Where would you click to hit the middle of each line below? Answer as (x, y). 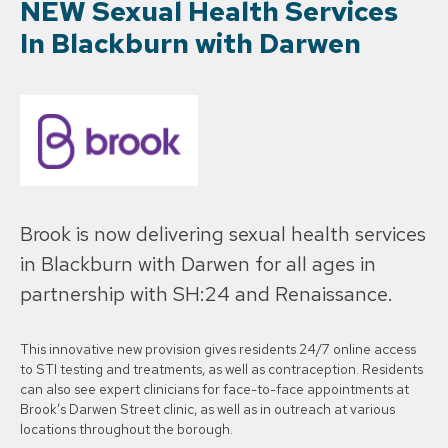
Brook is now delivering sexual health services (223, 234)
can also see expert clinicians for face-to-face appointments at (214, 389)
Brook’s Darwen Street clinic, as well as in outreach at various (207, 409)
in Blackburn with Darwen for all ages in (198, 264)
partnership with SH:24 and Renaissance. (206, 294)
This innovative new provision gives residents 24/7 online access (218, 349)
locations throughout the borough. (126, 429)
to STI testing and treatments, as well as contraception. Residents (221, 369)
